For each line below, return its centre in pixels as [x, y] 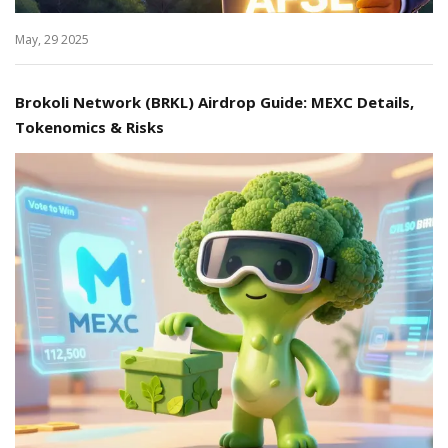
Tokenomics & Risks [89, 127]
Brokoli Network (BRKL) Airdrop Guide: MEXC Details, [214, 102]
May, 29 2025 [52, 40]
